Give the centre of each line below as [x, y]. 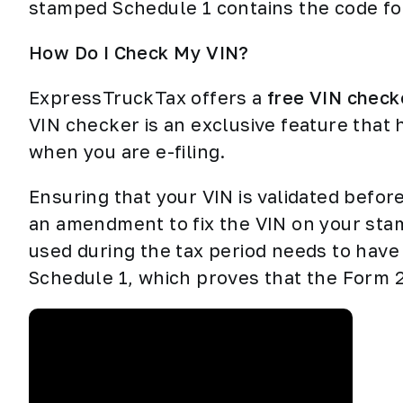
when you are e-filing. [130, 151]
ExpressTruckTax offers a [148, 97]
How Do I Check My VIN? [139, 52]
